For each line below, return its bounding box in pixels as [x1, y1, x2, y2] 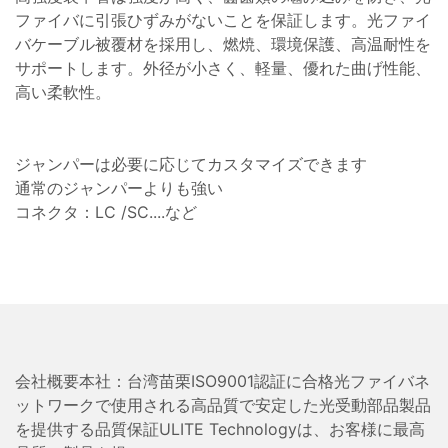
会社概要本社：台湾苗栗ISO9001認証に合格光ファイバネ [15, 370, 430, 391]
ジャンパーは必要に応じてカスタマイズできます [15, 153, 367, 174]
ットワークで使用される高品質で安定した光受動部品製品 [15, 394, 431, 415]
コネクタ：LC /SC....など [15, 201, 197, 222]
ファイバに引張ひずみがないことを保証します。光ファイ [15, 9, 431, 30]
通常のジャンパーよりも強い [15, 177, 223, 198]
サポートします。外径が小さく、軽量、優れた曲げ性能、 [15, 57, 431, 78]
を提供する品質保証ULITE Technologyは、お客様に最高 [15, 418, 425, 439]
